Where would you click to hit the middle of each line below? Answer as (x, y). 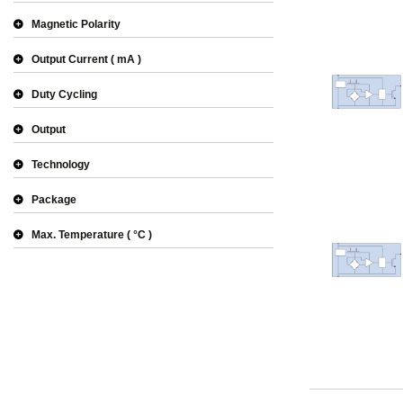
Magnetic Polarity (76, 24)
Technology (61, 165)
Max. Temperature (78, 235)
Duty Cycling (64, 94)
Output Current (70, 59)
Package (54, 200)
